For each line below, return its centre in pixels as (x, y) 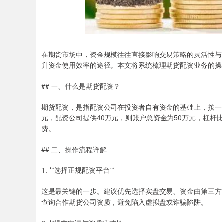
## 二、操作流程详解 (74, 149)
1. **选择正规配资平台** (78, 170)
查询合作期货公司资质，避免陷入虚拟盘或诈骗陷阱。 (124, 202)
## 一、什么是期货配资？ (81, 86)
